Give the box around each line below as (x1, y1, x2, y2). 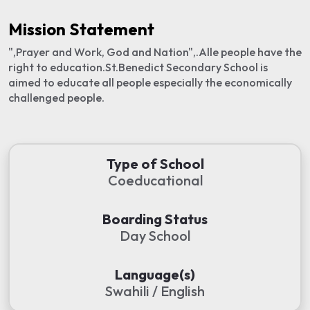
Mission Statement (8, 18, 154, 39)
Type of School (106, 154, 204, 172)
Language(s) (115, 265, 195, 283)
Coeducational (107, 171, 203, 189)
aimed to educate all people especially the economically (8, 75, 292, 89)
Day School (120, 226, 190, 244)
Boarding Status (102, 210, 208, 228)
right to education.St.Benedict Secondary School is (8, 60, 268, 74)
